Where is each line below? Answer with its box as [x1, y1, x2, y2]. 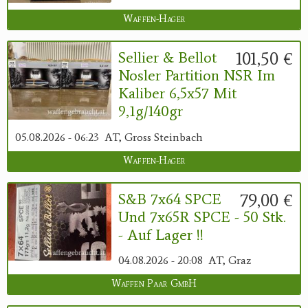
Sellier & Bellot [118, 48, 217, 67]
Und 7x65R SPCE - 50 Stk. [118, 207, 286, 226]
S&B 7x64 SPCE [118, 189, 221, 208]
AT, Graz [208, 254, 251, 267]
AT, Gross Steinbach [104, 130, 203, 144]
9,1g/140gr [118, 102, 183, 121]
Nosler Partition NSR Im [118, 66, 275, 85]
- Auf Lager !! [118, 225, 203, 244]
